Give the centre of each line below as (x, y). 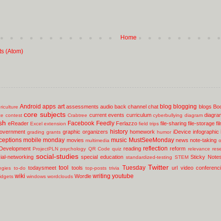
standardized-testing (149, 157)
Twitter (158, 167)
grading (36, 132)
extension (55, 123)
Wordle (83, 176)
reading (132, 148)
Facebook (81, 123)
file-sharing (173, 123)
